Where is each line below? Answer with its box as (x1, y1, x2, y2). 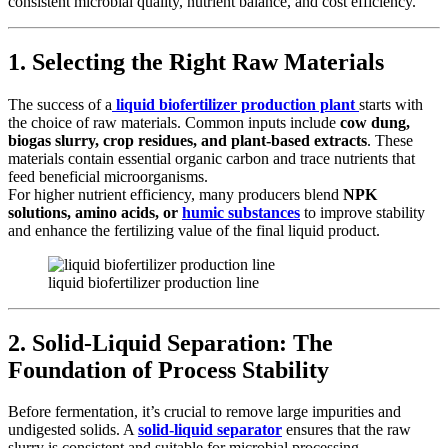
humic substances (182, 203, 300, 221)
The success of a (8, 95, 112, 113)
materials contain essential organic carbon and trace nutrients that (8, 149, 415, 167)
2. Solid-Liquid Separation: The (8, 329, 333, 356)
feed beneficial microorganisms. (8, 167, 208, 185)
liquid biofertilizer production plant (116, 95, 355, 113)
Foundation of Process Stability (8, 356, 329, 383)
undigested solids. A (8, 421, 138, 439)
